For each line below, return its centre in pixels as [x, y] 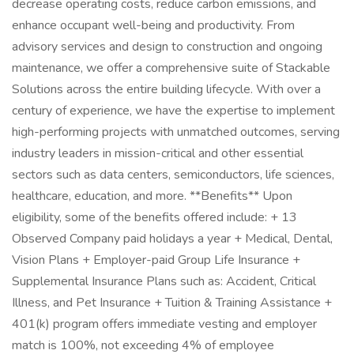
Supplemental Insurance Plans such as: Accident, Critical [164, 281]
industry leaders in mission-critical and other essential [158, 153]
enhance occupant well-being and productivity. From [153, 25]
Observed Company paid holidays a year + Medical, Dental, [172, 239]
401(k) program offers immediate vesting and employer [164, 324]
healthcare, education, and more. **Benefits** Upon [152, 196]
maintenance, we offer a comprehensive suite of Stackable [171, 68]
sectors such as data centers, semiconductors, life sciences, [173, 175]
